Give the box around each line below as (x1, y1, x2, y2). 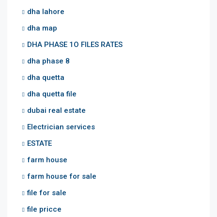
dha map (27, 23, 57, 32)
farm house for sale (27, 171, 96, 181)
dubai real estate (27, 106, 86, 115)
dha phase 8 (27, 56, 70, 65)
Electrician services (27, 122, 95, 131)
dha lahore (27, 7, 64, 16)
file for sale (27, 188, 66, 197)
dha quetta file (27, 89, 77, 98)
